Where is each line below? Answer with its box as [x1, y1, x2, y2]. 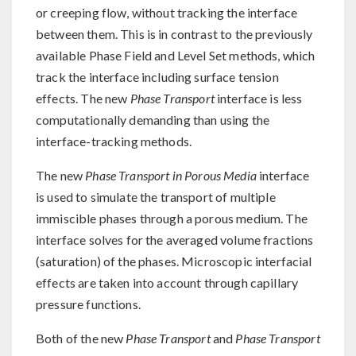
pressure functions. [36, 296, 141, 311]
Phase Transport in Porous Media [85, 168, 257, 183]
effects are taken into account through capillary [36, 275, 299, 290]
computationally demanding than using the [36, 112, 269, 127]
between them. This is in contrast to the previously [36, 26, 313, 41]
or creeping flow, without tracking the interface [36, 5, 298, 20]
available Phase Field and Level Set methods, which [36, 48, 315, 63]
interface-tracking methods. [36, 133, 192, 149]
